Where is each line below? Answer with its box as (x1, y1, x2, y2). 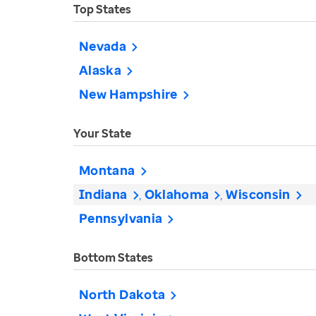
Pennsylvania (79, 209, 163, 226)
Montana (79, 162, 135, 178)
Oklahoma (144, 186, 209, 202)
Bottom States (73, 250, 153, 265)
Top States (73, 1, 131, 17)
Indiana (79, 186, 128, 202)
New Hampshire (79, 85, 178, 102)
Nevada (79, 37, 127, 54)
